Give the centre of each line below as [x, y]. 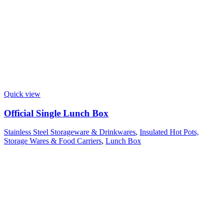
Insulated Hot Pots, [169, 132]
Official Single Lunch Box [56, 113]
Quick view [22, 94]
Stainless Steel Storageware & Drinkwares [70, 132]
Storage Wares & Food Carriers [53, 141]
